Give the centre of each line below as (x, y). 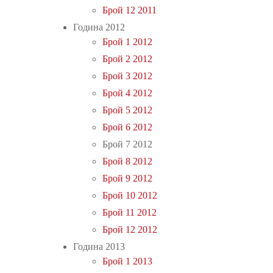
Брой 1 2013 (127, 261)
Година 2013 (99, 246)
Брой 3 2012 (127, 76)
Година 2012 (99, 27)
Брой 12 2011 (129, 10)
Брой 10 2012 (130, 195)
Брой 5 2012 (127, 110)
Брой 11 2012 (129, 212)
